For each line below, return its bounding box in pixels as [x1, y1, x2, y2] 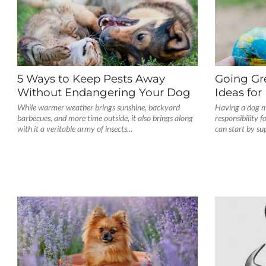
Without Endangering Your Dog [17, 85, 191, 99]
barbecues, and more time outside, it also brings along [17, 113, 193, 123]
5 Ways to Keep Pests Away [17, 72, 165, 85]
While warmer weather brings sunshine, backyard [17, 102, 180, 112]
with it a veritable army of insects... [17, 123, 132, 134]
